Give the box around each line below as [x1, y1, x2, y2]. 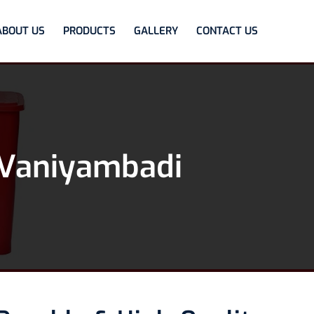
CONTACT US [196, 24, 258, 38]
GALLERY [134, 24, 178, 38]
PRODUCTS [63, 24, 116, 38]
